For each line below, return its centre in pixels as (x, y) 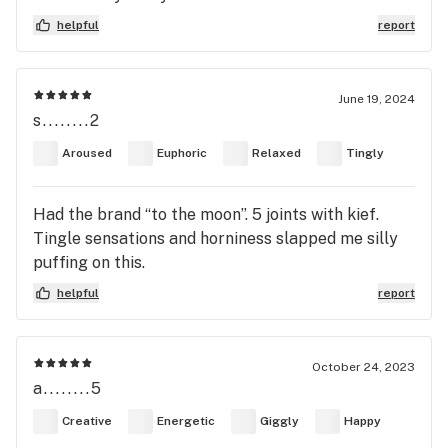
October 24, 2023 (363, 366)
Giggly (279, 421)
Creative (87, 421)
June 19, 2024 (376, 98)
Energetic (186, 421)
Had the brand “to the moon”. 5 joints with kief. (206, 214)
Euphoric (182, 153)
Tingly (365, 153)
